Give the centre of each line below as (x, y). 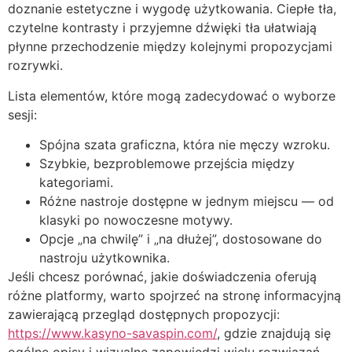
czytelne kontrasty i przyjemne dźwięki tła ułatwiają (162, 28)
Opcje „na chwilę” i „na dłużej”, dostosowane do (181, 239)
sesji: (22, 114)
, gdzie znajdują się (274, 334)
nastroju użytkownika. (104, 258)
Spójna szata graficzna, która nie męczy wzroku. (185, 145)
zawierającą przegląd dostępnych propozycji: (144, 315)
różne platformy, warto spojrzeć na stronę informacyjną (174, 296)
